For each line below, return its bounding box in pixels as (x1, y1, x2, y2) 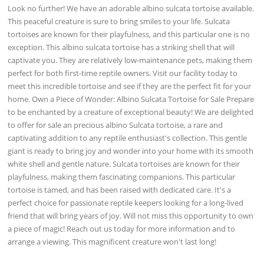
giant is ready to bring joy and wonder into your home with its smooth (8, 145, 254, 156)
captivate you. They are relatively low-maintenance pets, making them (8, 54, 253, 65)
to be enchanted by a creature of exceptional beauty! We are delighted (8, 106, 254, 117)
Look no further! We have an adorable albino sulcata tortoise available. (8, 2, 255, 14)
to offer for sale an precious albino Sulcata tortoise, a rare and (8, 119, 223, 130)
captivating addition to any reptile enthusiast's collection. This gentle (8, 132, 247, 143)
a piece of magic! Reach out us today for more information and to (8, 223, 236, 234)
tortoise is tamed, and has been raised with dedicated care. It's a (8, 184, 232, 195)
